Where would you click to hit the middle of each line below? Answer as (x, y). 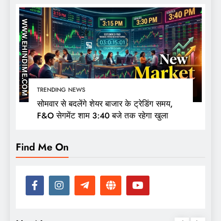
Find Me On (42, 147)
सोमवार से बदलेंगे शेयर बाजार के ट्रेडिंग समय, (105, 103)
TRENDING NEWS (61, 90)
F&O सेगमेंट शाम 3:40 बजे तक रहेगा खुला (102, 115)
